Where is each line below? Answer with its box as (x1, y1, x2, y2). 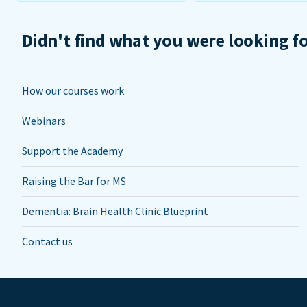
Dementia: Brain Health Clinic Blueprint (22, 204, 208, 218)
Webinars (22, 114, 66, 127)
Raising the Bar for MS (22, 174, 126, 188)
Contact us (22, 234, 73, 248)
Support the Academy (22, 144, 123, 158)
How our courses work (22, 84, 124, 97)
